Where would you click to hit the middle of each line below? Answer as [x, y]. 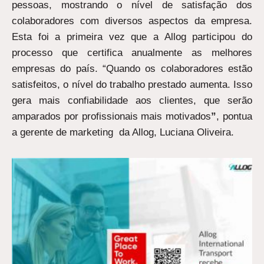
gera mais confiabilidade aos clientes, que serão [132, 100]
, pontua [235, 116]
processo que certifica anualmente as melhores [132, 52]
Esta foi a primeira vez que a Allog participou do [132, 37]
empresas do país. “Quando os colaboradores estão [132, 68]
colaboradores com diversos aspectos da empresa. [132, 21]
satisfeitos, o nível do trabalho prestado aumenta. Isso [132, 84]
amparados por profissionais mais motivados [112, 116]
